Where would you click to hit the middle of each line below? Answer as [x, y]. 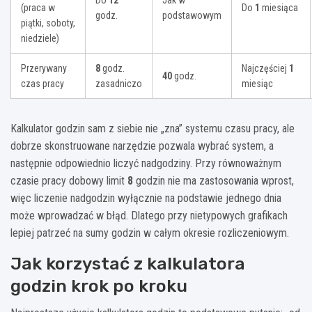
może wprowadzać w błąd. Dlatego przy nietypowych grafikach [149, 216]
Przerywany [44, 69]
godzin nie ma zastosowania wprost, [213, 181]
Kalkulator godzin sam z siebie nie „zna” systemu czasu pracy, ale [153, 129]
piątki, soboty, [48, 23]
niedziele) [40, 39]
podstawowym [192, 16]
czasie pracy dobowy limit [69, 181]
